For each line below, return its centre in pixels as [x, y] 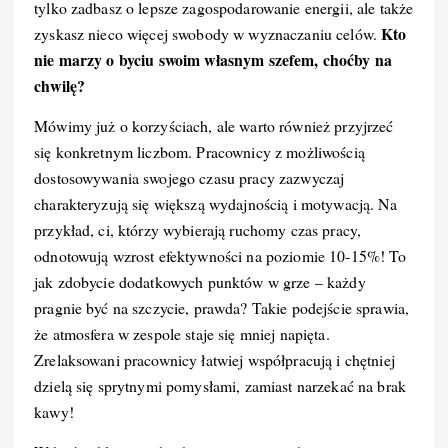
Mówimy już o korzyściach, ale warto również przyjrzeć [214, 126]
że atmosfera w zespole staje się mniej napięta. [182, 334]
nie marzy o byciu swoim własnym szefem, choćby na [213, 60]
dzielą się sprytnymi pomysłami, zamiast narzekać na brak [220, 386]
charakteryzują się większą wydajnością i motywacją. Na [215, 204]
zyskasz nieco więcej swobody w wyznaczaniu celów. [208, 34]
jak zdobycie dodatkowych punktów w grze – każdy [200, 282]
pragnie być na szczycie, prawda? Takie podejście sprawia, [222, 308]
